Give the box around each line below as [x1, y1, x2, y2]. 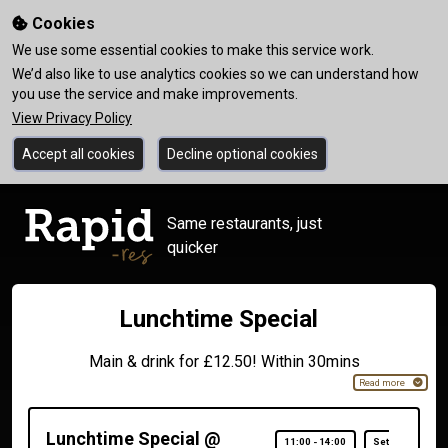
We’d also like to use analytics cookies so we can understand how [12, 66, 419, 82]
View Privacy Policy [12, 110, 132, 126]
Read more [358, 376, 405, 388]
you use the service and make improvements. [12, 86, 298, 102]
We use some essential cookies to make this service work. [12, 42, 374, 58]
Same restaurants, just [167, 214, 323, 233]
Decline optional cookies [167, 146, 318, 162]
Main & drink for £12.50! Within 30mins [88, 352, 360, 371]
